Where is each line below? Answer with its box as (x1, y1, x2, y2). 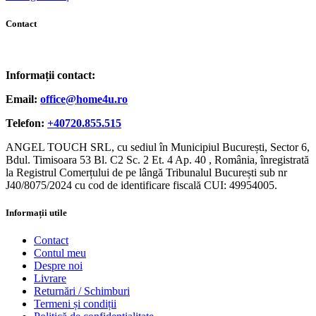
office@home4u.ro (40, 92, 128, 105)
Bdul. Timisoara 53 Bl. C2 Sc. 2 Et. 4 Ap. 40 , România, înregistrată (6, 153, 309, 166)
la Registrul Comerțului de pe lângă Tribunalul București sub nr (6, 166, 287, 178)
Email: (6, 92, 40, 105)
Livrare (34, 272, 66, 285)
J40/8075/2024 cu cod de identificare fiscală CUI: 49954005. (6, 178, 277, 191)
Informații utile (6, 207, 67, 218)
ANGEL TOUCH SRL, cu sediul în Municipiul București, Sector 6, (6, 140, 310, 153)
